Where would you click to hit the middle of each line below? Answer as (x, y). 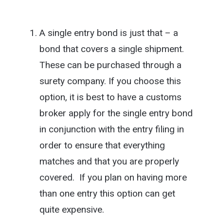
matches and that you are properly (109, 161)
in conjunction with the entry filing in (111, 129)
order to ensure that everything (102, 145)
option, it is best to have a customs (110, 97)
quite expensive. (72, 209)
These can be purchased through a (110, 65)
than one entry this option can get (107, 193)
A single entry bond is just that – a (109, 33)
